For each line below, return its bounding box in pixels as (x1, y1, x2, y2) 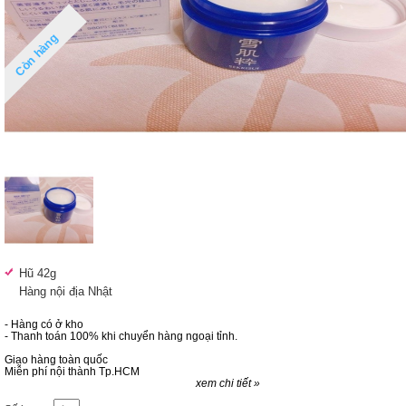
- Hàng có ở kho (5, 318, 83, 331)
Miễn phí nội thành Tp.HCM (5, 365, 140, 378)
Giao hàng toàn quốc (5, 353, 108, 366)
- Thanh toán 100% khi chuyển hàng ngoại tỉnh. (5, 330, 237, 343)
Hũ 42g (19, 266, 60, 280)
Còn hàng (12, 31, 61, 80)
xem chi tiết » (196, 377, 260, 390)
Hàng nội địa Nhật (19, 285, 116, 298)
